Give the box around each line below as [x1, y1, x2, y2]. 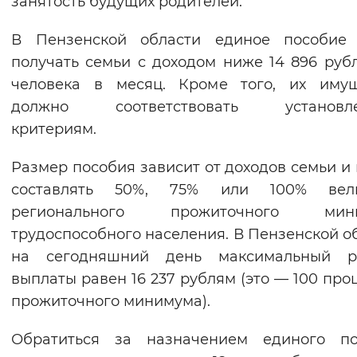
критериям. [11, 120, 96, 139]
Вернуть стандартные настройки [108, 12, 306, 27]
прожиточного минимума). [11, 292, 210, 311]
